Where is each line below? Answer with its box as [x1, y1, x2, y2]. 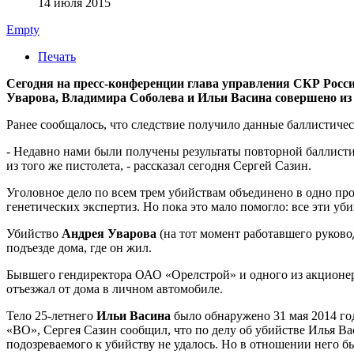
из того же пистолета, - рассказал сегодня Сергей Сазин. [6, 158, 314, 172]
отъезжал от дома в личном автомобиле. [6, 281, 223, 296]
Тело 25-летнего [6, 308, 96, 322]
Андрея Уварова [58, 226, 156, 240]
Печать [38, 49, 76, 63]
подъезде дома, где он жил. [6, 240, 152, 254]
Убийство [6, 226, 58, 240]
